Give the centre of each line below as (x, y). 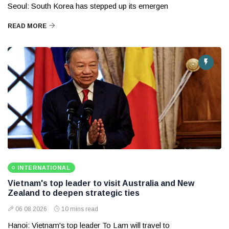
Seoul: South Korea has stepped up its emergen (88, 6)
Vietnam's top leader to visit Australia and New (101, 184)
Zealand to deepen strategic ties (74, 193)
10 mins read (80, 209)
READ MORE (27, 26)
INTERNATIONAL (44, 168)
